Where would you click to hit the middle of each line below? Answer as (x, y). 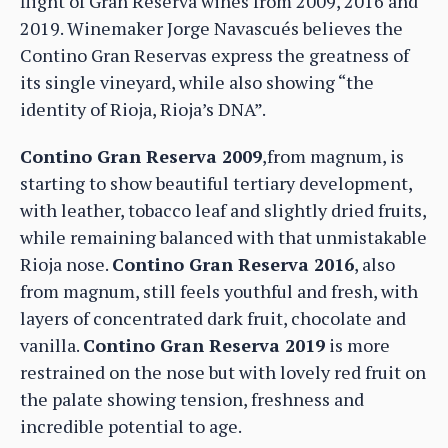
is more (357, 344)
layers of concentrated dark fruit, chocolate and (213, 317)
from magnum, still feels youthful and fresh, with (219, 290)
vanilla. (51, 344)
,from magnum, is (333, 155)
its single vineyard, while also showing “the (197, 81)
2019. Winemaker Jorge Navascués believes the (211, 27)
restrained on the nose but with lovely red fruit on (223, 371)
